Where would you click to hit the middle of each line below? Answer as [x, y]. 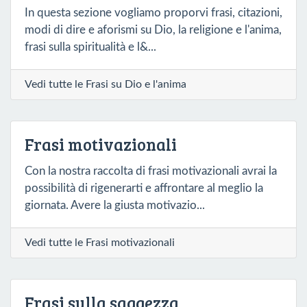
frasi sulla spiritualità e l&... [90, 47]
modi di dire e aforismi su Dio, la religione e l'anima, [153, 29]
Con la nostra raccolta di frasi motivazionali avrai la [151, 171]
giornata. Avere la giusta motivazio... [115, 205]
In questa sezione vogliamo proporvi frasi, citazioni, [153, 12]
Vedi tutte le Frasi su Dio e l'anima [106, 84]
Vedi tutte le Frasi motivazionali [100, 242]
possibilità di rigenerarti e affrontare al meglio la [144, 188]
